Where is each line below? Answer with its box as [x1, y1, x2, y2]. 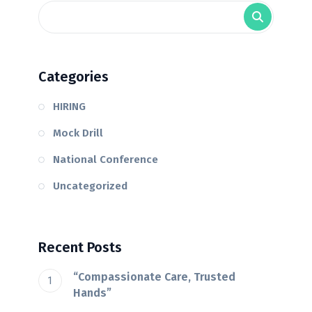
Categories [38, 68, 109, 85]
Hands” [73, 286, 111, 299]
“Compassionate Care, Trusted [73, 270, 235, 283]
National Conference [53, 153, 158, 166]
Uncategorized [53, 179, 127, 192]
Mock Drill [53, 126, 103, 139]
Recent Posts [38, 238, 122, 256]
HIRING [53, 100, 86, 113]
